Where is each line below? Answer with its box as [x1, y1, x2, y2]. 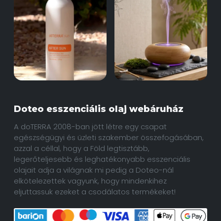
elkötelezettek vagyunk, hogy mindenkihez [14, 175, 167, 186]
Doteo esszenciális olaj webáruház [14, 103, 184, 114]
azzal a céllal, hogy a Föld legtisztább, [14, 143, 149, 153]
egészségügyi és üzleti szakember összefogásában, [14, 132, 204, 143]
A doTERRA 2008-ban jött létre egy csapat [14, 121, 167, 132]
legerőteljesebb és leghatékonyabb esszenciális [14, 153, 190, 164]
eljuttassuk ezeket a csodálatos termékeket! [14, 186, 176, 197]
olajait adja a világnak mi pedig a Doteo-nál [14, 164, 174, 175]
